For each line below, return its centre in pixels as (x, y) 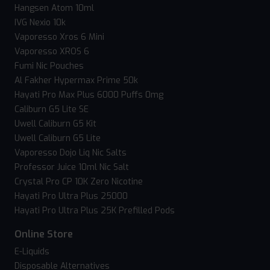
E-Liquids (32, 252)
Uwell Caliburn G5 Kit (55, 124)
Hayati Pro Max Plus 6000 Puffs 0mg (89, 95)
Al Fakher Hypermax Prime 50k (76, 81)
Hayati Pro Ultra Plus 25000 (71, 196)
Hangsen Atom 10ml (54, 8)
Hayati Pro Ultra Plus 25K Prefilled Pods (95, 211)
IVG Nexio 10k (40, 23)
